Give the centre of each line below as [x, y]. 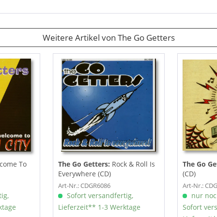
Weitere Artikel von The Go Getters [108, 38]
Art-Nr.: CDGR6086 [84, 186]
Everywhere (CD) [84, 174]
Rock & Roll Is [133, 164]
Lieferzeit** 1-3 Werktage [99, 207]
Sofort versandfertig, [99, 196]
